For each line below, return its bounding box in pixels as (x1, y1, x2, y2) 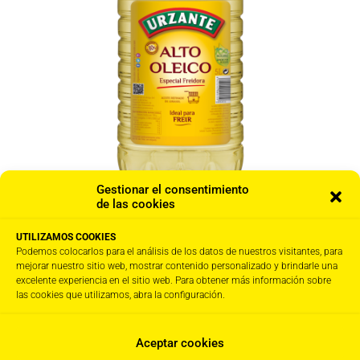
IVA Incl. (72, 247, 113, 260)
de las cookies (96, 197, 175, 211)
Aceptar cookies (136, 335, 224, 350)
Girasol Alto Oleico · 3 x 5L (35, 226, 137, 240)
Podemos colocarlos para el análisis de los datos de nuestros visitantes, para (16, 246, 342, 257)
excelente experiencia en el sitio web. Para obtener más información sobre (16, 275, 331, 286)
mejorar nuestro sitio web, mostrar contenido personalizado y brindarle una (16, 260, 337, 272)
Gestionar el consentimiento (96, 182, 249, 197)
